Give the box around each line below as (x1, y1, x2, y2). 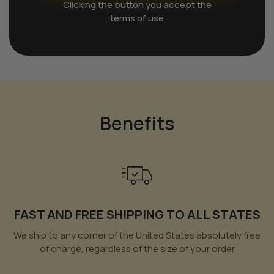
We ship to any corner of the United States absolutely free (13, 228, 261, 242)
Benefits (99, 110, 175, 136)
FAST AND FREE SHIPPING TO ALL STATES (13, 206, 261, 223)
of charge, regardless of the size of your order (39, 242, 235, 255)
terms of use (110, 11, 164, 24)
